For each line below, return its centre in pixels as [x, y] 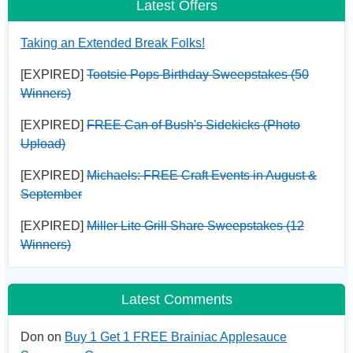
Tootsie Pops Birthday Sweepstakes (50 [198, 74]
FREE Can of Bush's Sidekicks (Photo [193, 125]
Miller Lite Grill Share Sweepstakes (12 [195, 226]
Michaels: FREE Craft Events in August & [202, 175]
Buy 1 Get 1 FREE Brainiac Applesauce [176, 337]
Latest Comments [176, 299]
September [51, 194]
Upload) [43, 144]
